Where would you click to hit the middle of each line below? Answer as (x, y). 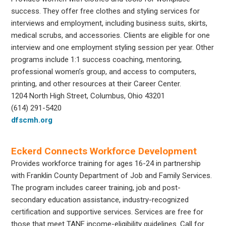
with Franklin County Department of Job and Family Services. (112, 175)
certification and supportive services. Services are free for (107, 212)
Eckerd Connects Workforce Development (104, 151)
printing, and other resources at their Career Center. (96, 83)
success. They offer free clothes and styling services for (106, 11)
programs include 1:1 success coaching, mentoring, (97, 59)
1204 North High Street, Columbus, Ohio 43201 (88, 96)
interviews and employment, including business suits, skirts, (109, 23)
